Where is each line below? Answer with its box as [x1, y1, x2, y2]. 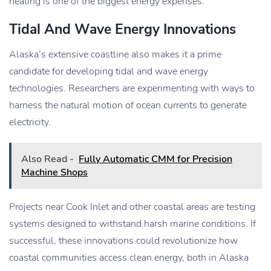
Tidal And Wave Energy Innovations [9, 20, 236, 39]
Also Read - [21, 152, 74, 166]
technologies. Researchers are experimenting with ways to [9, 82, 255, 96]
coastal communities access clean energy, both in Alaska [9, 251, 249, 265]
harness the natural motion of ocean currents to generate [9, 99, 247, 113]
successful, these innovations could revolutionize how [9, 234, 238, 248]
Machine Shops [21, 166, 88, 180]
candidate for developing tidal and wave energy [9, 65, 208, 79]
